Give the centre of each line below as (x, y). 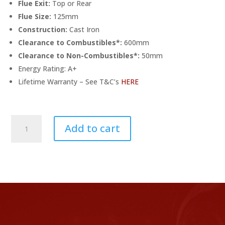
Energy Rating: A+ (48, 68)
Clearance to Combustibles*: (70, 42)
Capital (22, 143)
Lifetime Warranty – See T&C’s (70, 81)
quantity (24, 201)
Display (23, 132)
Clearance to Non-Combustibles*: (79, 55)
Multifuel (25, 178)
